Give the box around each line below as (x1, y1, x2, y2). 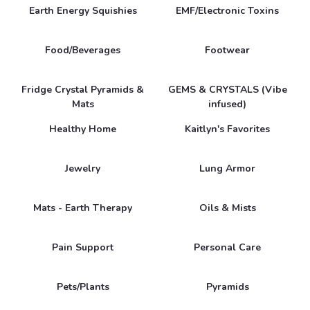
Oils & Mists (199, 201, 256, 215)
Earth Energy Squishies (28, 3, 137, 17)
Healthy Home (49, 122, 116, 136)
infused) (208, 97, 246, 111)
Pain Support (52, 240, 113, 254)
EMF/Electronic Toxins (176, 3, 279, 17)
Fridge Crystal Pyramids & (21, 82, 144, 96)
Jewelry (65, 161, 100, 175)
